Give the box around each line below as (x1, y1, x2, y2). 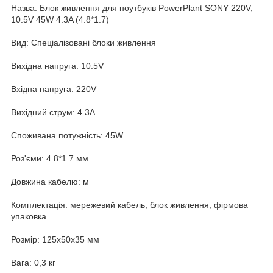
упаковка (11, 211, 46, 221)
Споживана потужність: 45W (11, 130, 123, 140)
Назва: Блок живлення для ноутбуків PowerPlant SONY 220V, (11, 2, 253, 13)
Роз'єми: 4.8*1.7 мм (11, 153, 88, 163)
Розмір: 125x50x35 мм (11, 234, 99, 244)
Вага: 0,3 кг (11, 257, 55, 268)
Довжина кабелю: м (11, 176, 89, 186)
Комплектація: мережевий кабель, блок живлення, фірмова (11, 199, 248, 210)
